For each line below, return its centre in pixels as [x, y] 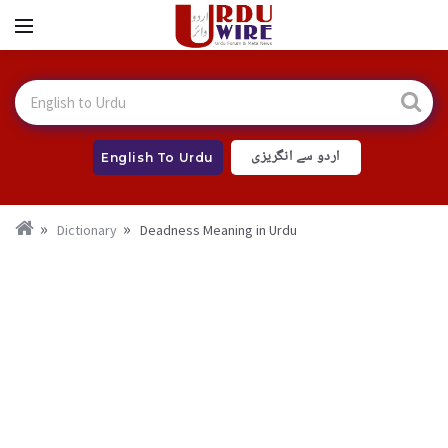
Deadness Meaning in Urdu [218, 230]
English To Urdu [157, 157]
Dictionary [87, 230]
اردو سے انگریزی [295, 157]
